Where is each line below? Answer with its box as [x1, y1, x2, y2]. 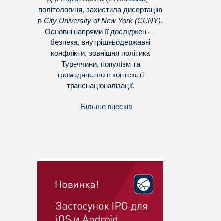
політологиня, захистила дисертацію [38, 5, 162, 14]
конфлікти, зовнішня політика [51, 49, 150, 58]
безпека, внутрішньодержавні [50, 38, 150, 47]
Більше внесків [81, 102, 132, 111]
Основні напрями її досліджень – [45, 27, 156, 36]
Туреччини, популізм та [61, 60, 140, 69]
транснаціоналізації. [66, 81, 135, 90]
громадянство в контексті [57, 71, 144, 79]
